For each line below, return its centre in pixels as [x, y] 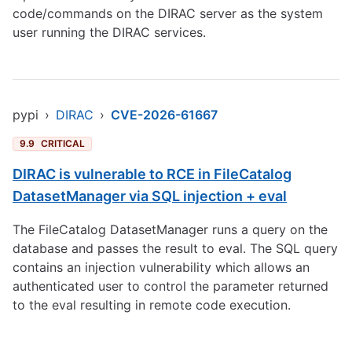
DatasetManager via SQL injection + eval [150, 196]
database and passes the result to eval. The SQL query [175, 248]
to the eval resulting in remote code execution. [152, 305]
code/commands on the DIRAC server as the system [168, 13]
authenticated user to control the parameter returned [170, 286]
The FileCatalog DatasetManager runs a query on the [170, 229]
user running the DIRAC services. [109, 32]
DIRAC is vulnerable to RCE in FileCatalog [152, 174]
